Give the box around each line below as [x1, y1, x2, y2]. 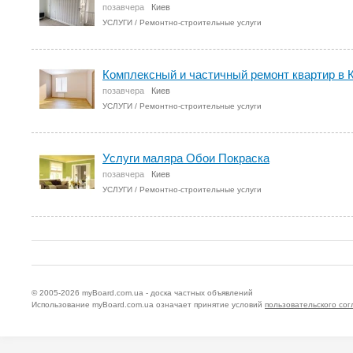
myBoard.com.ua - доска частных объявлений [82, 288, 253, 297]
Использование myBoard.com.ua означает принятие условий [32, 300, 265, 309]
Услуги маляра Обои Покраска [102, 151, 269, 165]
